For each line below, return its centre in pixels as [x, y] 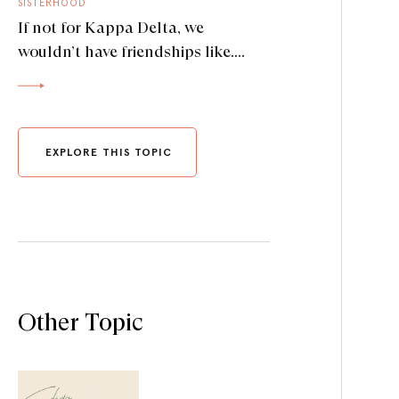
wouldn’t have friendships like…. [133, 51]
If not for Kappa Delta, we [111, 27]
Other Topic [81, 322]
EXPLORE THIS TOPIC [109, 152]
